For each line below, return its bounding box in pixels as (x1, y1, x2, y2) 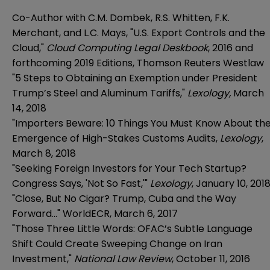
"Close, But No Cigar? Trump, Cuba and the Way (12, 191, 236, 206)
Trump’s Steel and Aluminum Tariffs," (12, 86, 187, 100)
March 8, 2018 (12, 146, 76, 160)
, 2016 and (208, 40, 253, 55)
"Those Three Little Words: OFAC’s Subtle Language (12, 221, 253, 236)
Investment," (12, 251, 72, 266)
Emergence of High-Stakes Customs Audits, (12, 131, 220, 145)
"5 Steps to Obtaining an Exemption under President (12, 71, 257, 85)
